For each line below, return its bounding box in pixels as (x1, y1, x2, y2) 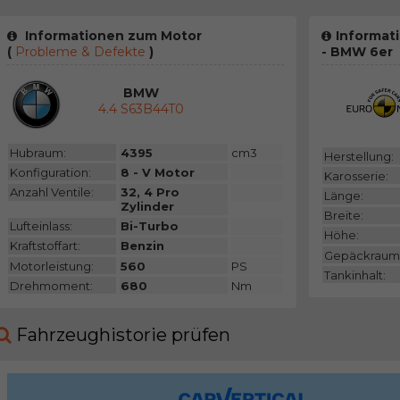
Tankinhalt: (323, 267, 386, 282)
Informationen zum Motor (21, 28, 202, 45)
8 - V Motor (121, 164, 196, 179)
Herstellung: (323, 148, 394, 163)
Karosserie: (323, 168, 388, 183)
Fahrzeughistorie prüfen (16, 324, 230, 346)
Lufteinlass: (9, 219, 72, 234)
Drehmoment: (9, 278, 93, 293)
